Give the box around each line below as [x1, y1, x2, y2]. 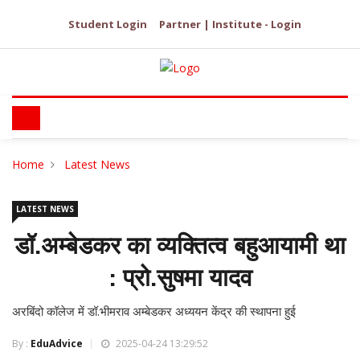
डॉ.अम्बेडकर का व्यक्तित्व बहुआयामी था [14, 232, 346, 260]
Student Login [68, 17, 147, 31]
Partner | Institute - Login [159, 17, 301, 31]
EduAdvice [31, 337, 83, 351]
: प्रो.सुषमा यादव [108, 264, 252, 292]
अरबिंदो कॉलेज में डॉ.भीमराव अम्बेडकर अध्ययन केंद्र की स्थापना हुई [12, 303, 296, 320]
